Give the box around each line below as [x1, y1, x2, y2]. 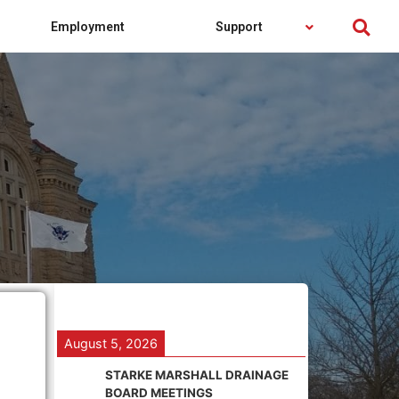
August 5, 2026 [64, 336, 158, 351]
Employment [50, 19, 125, 34]
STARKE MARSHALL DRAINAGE [105, 368, 289, 382]
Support [216, 19, 264, 34]
